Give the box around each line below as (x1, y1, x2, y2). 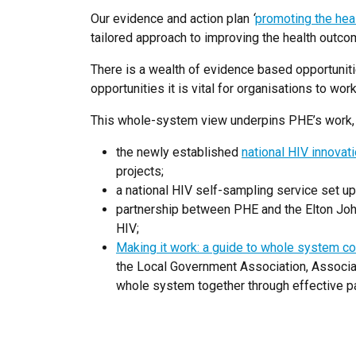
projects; (116, 164, 164, 180)
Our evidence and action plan (91, 11, 253, 27)
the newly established (116, 145, 242, 161)
